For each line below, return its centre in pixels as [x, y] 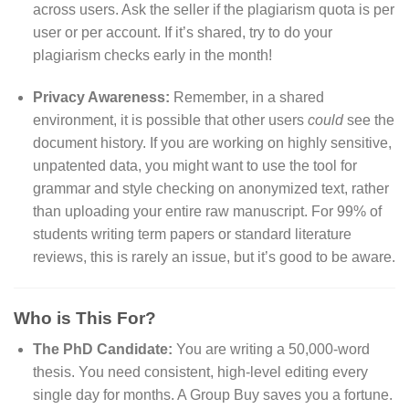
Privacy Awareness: [101, 97]
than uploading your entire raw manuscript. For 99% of [207, 211]
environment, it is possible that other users [170, 120]
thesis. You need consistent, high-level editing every [200, 372]
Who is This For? [85, 318]
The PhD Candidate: [102, 350]
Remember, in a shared [246, 97]
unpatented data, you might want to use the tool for [194, 165]
